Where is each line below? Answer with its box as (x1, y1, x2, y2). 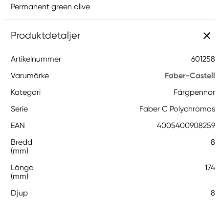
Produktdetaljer (11, 30, 80, 41)
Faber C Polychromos (139, 104, 215, 113)
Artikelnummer (11, 54, 61, 64)
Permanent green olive (11, 2, 90, 11)
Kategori (11, 88, 41, 97)
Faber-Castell (165, 71, 215, 80)
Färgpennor (174, 88, 215, 97)
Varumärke (11, 71, 49, 80)
